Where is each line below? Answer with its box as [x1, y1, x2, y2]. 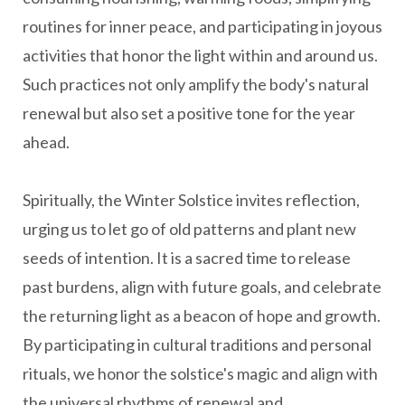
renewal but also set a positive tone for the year [23, 103, 355, 123]
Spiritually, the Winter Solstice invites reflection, [23, 190, 360, 210]
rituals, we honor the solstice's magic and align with [23, 363, 378, 383]
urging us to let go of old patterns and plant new [23, 219, 356, 239]
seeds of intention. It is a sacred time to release [23, 248, 351, 268]
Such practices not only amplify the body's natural [23, 74, 369, 94]
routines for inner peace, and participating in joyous [23, 16, 382, 36]
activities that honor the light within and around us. [23, 45, 378, 65]
